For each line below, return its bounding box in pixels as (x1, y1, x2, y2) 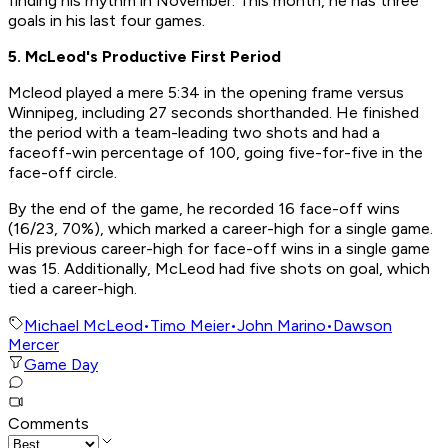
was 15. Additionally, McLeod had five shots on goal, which (8, 259, 430, 279)
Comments (8, 414, 89, 434)
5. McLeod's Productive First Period (8, 47, 281, 67)
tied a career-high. (8, 279, 137, 299)
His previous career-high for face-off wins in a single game (8, 239, 430, 259)
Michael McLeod (24, 316, 143, 336)
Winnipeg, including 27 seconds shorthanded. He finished (8, 103, 419, 123)
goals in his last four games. (8, 11, 205, 31)
